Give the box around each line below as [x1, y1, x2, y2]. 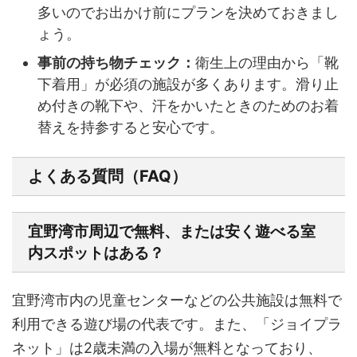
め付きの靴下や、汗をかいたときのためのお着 [37, 96, 339, 114]
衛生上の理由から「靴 [195, 53, 339, 71]
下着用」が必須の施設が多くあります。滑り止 [37, 75, 339, 92]
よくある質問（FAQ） [28, 167, 187, 186]
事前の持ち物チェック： [37, 53, 195, 71]
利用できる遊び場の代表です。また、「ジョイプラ [12, 316, 342, 332]
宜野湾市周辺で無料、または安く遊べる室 [28, 222, 316, 241]
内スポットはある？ [28, 244, 164, 262]
